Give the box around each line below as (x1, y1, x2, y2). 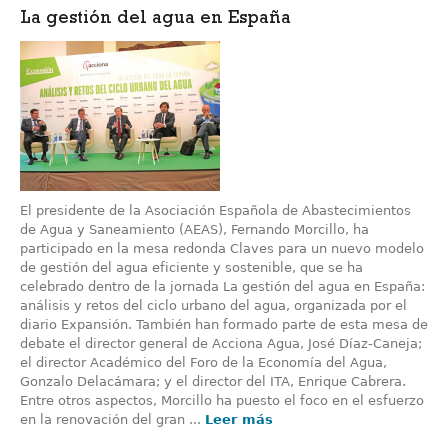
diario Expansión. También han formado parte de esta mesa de (20, 316, 428, 332)
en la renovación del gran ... (20, 411, 205, 427)
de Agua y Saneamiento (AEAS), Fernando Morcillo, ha (20, 221, 369, 237)
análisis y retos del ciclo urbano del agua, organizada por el (20, 297, 407, 313)
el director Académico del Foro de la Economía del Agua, (20, 354, 387, 370)
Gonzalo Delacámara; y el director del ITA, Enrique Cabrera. (20, 373, 406, 389)
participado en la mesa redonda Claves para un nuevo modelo (20, 240, 424, 256)
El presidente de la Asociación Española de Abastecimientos (20, 202, 411, 218)
